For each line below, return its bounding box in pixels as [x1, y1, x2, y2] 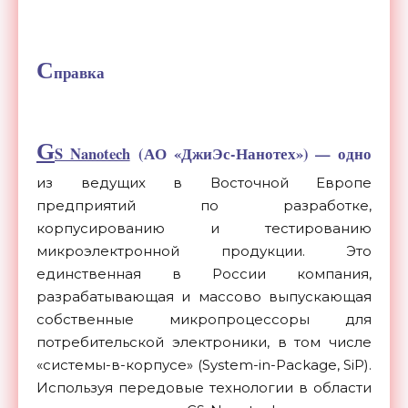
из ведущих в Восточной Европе [36, 174, 372, 192]
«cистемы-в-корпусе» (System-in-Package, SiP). [36, 356, 372, 374]
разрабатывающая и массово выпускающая [36, 288, 372, 306]
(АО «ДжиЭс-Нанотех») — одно [138, 143, 372, 166]
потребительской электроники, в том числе [36, 333, 372, 352]
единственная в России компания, [36, 265, 372, 283]
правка [54, 62, 105, 85]
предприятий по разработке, [36, 197, 372, 215]
